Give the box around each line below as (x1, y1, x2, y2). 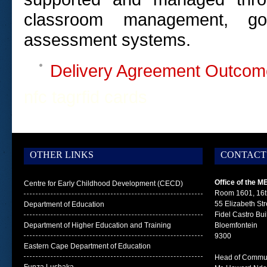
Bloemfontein (215, 221, 257, 230)
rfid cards (76, 87, 147, 107)
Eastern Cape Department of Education (24, 242, 151, 251)
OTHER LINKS (30, 150, 94, 160)
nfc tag (24, 87, 76, 107)
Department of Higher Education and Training (24, 221, 171, 230)
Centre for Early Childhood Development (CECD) (24, 179, 183, 188)
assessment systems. (24, 30, 191, 50)
